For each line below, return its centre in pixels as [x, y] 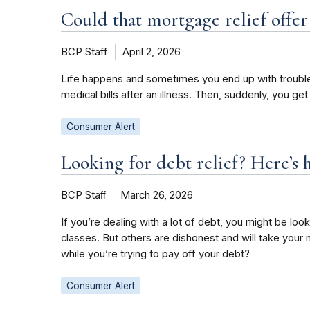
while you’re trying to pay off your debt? [155, 254]
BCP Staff [84, 52]
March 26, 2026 [157, 195]
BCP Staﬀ [83, 195]
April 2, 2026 [152, 52]
